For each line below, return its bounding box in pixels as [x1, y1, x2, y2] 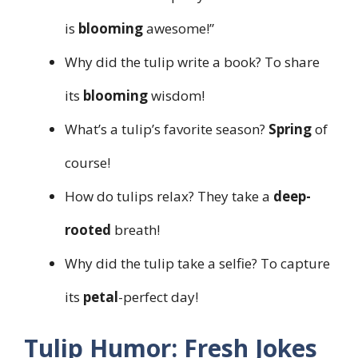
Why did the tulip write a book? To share [65, 52, 320, 71]
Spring [268, 119, 312, 138]
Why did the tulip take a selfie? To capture [65, 253, 330, 272]
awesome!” [143, 18, 214, 38]
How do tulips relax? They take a [65, 186, 273, 205]
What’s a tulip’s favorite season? [65, 119, 268, 138]
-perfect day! [118, 287, 198, 306]
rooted [65, 220, 111, 239]
